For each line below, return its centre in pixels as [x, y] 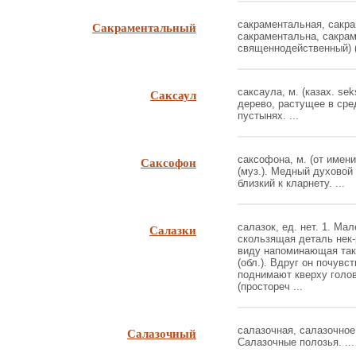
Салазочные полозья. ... [296, 342]
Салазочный [162, 333]
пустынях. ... [268, 116]
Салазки [173, 230]
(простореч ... [270, 286]
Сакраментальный [144, 27]
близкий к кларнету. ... [291, 183]
